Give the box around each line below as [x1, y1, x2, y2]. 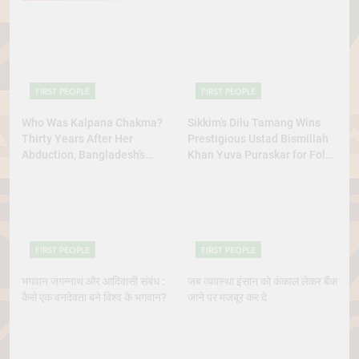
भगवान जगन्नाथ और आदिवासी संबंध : [22, 274, 165, 288]
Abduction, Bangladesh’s [22, 148, 145, 162]
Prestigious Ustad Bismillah [188, 132, 329, 146]
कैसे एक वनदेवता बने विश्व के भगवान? [22, 290, 167, 304]
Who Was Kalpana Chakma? [22, 116, 163, 130]
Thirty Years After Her [22, 132, 133, 146]
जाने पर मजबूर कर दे [188, 290, 267, 304]
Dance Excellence [188, 164, 277, 178]
